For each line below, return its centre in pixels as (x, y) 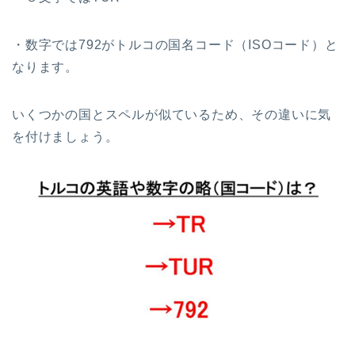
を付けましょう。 (65, 136)
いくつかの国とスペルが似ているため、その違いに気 (172, 114)
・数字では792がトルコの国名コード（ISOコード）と (175, 44)
